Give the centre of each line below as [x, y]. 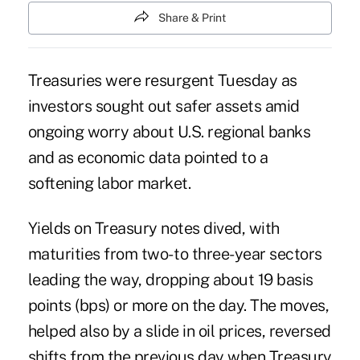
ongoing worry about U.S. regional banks [169, 132]
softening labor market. [109, 184]
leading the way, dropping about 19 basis [170, 280]
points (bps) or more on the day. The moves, [178, 306]
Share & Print [192, 18]
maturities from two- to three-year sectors [175, 254]
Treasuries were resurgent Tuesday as [162, 81]
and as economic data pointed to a [148, 158]
